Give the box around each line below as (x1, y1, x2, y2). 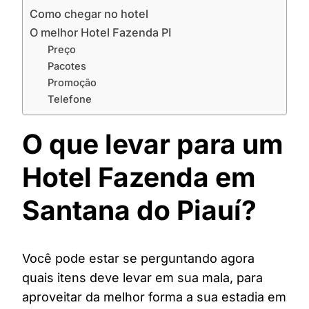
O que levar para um (22, 128, 283, 160)
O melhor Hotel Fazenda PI (30, 26, 171, 39)
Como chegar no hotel (30, 7, 148, 21)
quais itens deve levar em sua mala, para (22, 270, 263, 286)
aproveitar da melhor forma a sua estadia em (22, 290, 286, 305)
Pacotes (47, 60, 86, 72)
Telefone (47, 93, 92, 106)
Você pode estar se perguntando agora (22, 251, 255, 266)
